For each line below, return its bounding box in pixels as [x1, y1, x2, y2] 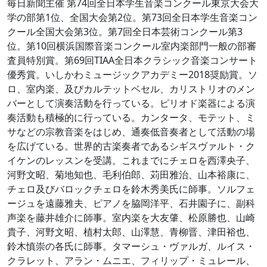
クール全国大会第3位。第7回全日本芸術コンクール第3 [7, 25, 243, 38]
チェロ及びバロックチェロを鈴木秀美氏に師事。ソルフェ [7, 182, 255, 195]
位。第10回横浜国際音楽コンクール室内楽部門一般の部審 [7, 39, 256, 52]
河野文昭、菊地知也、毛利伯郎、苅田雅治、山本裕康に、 [7, 168, 255, 181]
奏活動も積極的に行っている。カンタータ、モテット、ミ [7, 111, 255, 124]
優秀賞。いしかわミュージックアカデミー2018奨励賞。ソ [7, 68, 257, 81]
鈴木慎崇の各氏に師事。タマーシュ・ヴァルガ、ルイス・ [7, 240, 255, 253]
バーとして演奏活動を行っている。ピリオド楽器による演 [7, 97, 255, 110]
